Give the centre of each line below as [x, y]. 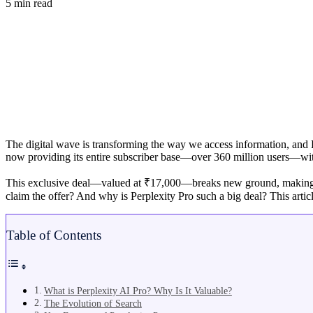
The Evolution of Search [93, 304]
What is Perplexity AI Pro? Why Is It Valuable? [138, 291]
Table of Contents [54, 235]
